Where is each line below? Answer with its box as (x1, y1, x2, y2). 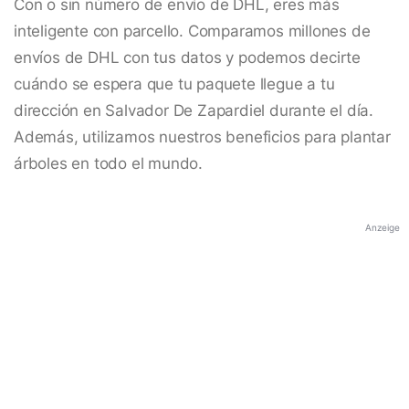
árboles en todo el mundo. (14, 154, 204, 173)
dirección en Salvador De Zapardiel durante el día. (14, 101, 373, 121)
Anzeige (365, 222, 400, 234)
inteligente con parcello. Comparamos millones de (14, 22, 371, 41)
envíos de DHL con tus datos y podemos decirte (14, 48, 361, 68)
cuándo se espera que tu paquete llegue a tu (14, 75, 335, 94)
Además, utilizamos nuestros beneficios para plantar (14, 128, 391, 147)
